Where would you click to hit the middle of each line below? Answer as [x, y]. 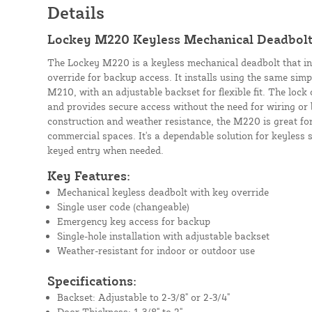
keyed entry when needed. [105, 150]
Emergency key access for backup [133, 221]
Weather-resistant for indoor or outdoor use [156, 251]
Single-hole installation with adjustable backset [163, 236]
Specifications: [92, 281]
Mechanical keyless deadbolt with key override [163, 192]
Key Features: [88, 176]
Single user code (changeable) [123, 207]
